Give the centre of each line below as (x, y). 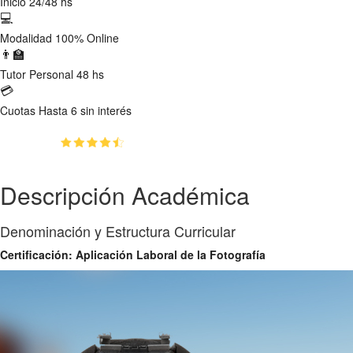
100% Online (87, 37)
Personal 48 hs (67, 74)
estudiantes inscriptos (237, 142)
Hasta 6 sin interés (85, 110)
